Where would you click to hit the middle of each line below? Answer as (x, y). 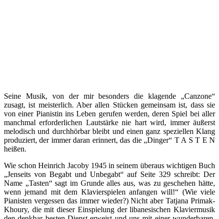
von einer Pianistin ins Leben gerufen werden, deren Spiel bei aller (109, 113)
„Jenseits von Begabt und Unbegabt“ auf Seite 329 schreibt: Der (109, 174)
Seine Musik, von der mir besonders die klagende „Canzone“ (109, 96)
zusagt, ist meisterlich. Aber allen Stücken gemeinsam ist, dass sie (109, 105)
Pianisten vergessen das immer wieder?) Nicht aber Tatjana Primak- (109, 200)
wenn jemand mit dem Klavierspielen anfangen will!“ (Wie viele (109, 192)
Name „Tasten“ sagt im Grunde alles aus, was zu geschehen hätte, (109, 183)
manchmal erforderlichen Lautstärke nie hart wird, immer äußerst (109, 122)
